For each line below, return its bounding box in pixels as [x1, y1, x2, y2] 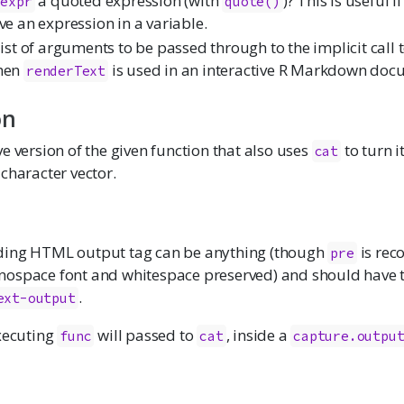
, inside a [225, 325, 291, 346]
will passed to [94, 325, 197, 346]
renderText [25, 62, 106, 80]
